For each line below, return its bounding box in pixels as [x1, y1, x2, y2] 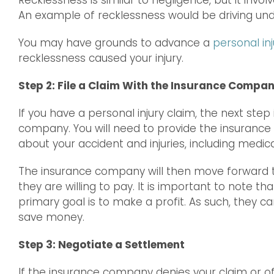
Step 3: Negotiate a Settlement [18, 237, 185, 253]
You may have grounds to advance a [18, 35, 213, 51]
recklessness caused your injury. [18, 51, 183, 66]
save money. [18, 210, 84, 225]
